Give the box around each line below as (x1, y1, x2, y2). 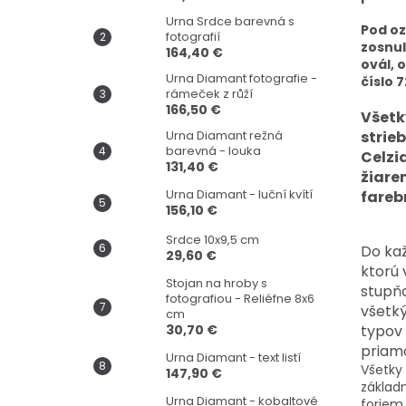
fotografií (166, 27, 220, 45)
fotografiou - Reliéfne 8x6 (166, 289, 314, 307)
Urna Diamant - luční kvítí (166, 185, 313, 203)
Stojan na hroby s (166, 274, 267, 292)
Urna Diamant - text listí (166, 348, 301, 366)
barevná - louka (166, 141, 261, 159)
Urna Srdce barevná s (166, 12, 295, 30)
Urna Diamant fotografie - (166, 69, 317, 87)
